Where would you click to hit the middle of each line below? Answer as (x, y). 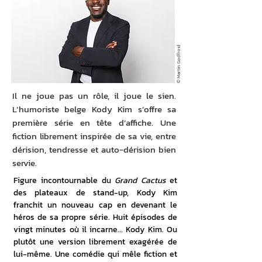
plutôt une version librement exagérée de (95, 242)
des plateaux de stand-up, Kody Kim (95, 193)
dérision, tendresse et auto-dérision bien (94, 149)
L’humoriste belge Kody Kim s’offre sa (94, 109)
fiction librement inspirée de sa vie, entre (94, 136)
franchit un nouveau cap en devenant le (95, 205)
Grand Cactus (140, 180)
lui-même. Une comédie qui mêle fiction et (95, 254)
